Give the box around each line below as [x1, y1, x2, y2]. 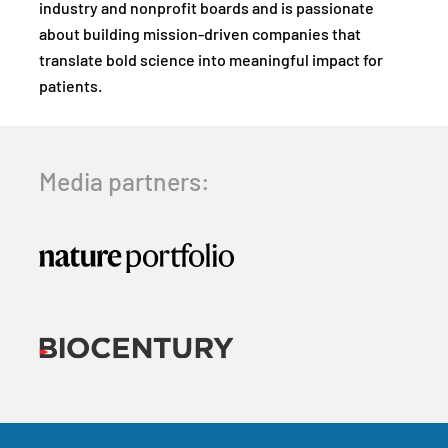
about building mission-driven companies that [39, 27, 361, 44]
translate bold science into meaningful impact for [39, 53, 383, 70]
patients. [39, 79, 102, 96]
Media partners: [39, 171, 210, 197]
